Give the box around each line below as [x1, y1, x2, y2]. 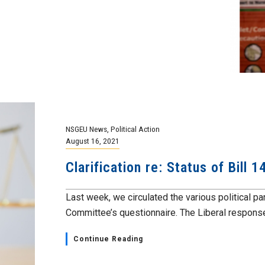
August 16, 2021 [66, 136, 119, 146]
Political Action [111, 124, 160, 134]
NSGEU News [66, 124, 107, 134]
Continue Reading [73, 235, 143, 244]
